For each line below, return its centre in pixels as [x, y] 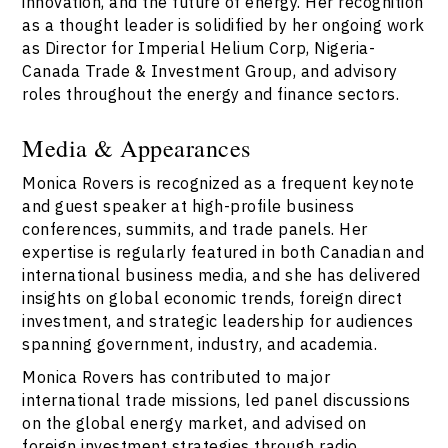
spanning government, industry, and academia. [200, 344]
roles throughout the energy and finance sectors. [211, 94]
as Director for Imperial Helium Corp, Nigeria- [199, 48]
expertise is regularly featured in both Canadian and [223, 252]
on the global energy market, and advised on [194, 423]
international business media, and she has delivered [221, 275]
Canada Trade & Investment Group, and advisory [210, 71]
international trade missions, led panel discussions [216, 400]
